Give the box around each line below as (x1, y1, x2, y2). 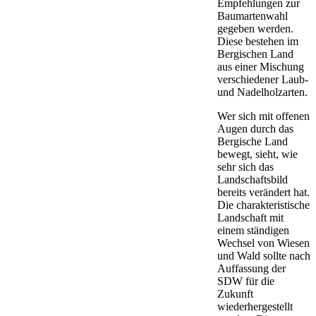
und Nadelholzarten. (217, 85, 308, 98)
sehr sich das (217, 160, 274, 173)
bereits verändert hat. (217, 186, 310, 198)
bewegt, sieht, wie (217, 147, 298, 160)
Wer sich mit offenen (217, 109, 310, 122)
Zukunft (217, 287, 253, 300)
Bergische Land (217, 135, 288, 147)
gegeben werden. (217, 22, 293, 35)
